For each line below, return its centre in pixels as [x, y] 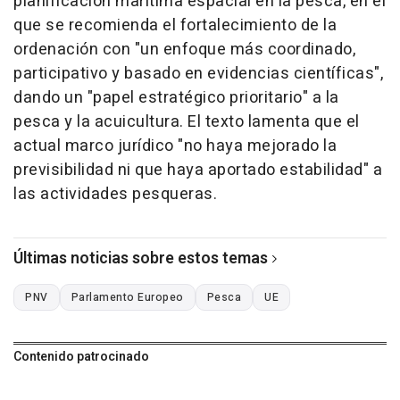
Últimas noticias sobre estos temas [141, 259]
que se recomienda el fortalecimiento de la [175, 26]
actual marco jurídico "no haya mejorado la [175, 146]
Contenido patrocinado [81, 357]
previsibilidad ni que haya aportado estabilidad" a [198, 171]
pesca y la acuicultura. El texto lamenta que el [187, 122]
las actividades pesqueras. [115, 195]
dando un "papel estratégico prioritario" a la [176, 98]
